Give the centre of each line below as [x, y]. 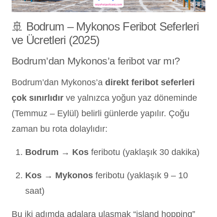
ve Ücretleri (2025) [56, 40]
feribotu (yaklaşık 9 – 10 [140, 175]
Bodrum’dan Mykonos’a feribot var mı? [96, 61]
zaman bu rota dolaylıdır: [60, 129]
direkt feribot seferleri [150, 82]
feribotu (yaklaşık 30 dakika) [144, 152]
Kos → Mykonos [59, 175]
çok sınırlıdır [38, 98]
